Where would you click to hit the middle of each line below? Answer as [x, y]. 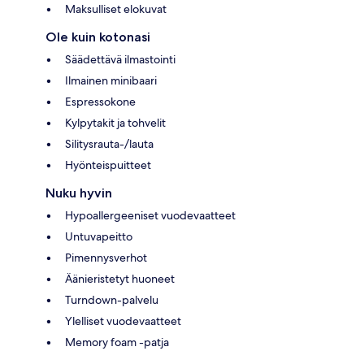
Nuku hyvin [79, 193]
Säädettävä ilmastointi [120, 59]
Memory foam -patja [117, 342]
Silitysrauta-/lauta [109, 143]
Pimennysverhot [106, 257]
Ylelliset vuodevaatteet [123, 321]
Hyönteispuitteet [108, 165]
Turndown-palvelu [112, 299]
